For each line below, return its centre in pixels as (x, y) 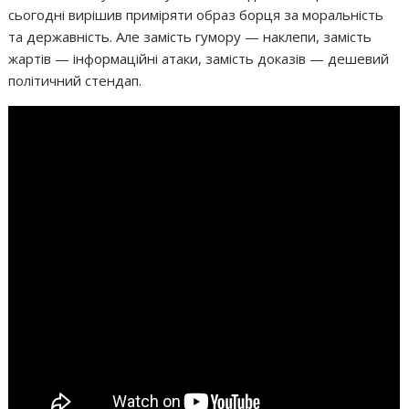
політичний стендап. (75, 80)
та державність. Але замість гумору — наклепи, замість (190, 36)
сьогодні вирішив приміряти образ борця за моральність (196, 14)
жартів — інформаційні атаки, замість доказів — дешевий (199, 58)
